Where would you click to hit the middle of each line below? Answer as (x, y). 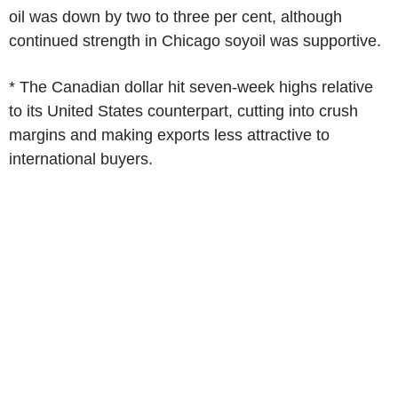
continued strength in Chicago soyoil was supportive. (195, 41)
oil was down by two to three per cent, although (175, 17)
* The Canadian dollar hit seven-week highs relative (191, 87)
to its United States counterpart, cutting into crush (183, 111)
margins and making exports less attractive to (169, 135)
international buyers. (81, 159)
